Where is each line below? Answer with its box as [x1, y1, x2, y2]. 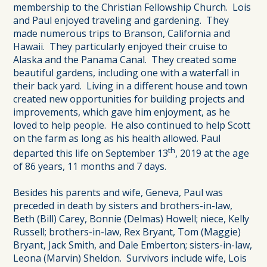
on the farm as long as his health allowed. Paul [13, 131, 221, 145]
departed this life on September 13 [13, 146, 169, 160]
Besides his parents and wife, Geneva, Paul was [13, 185, 223, 199]
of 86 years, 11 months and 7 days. [13, 159, 167, 173]
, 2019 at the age [175, 146, 250, 160]
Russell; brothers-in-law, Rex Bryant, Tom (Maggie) [13, 225, 241, 238]
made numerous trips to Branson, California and [13, 26, 231, 40]
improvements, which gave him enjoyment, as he [13, 105, 231, 119]
